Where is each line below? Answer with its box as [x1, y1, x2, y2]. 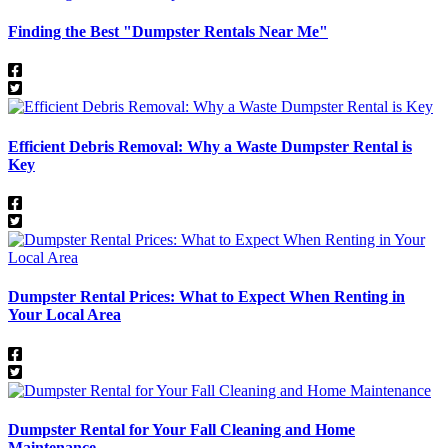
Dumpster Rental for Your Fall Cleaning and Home [8, 420, 355, 438]
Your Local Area [8, 306, 121, 324]
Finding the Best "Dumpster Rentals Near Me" [8, 23, 328, 41]
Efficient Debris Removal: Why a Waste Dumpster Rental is [8, 137, 412, 155]
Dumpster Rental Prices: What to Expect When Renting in [8, 288, 405, 306]
